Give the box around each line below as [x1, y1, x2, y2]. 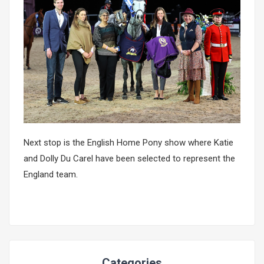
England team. [24, 169, 80, 180]
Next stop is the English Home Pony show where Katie [24, 137, 233, 148]
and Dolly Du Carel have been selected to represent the [24, 153, 235, 164]
